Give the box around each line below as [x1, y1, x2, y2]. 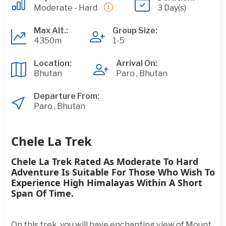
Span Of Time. [11, 187, 74, 199]
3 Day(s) [157, 3, 186, 13]
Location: [34, 59, 72, 68]
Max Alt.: [34, 26, 68, 35]
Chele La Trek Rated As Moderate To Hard [11, 155, 198, 167]
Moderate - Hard [34, 3, 99, 13]
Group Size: [112, 26, 157, 35]
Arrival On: [116, 59, 157, 68]
